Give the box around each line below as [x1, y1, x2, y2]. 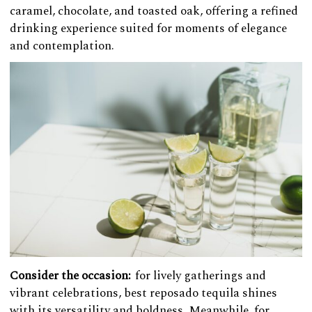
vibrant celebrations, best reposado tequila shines [10, 283, 277, 302]
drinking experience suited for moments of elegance [10, 19, 287, 38]
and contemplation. [10, 36, 114, 55]
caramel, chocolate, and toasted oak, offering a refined [10, 1, 298, 20]
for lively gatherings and [132, 266, 266, 285]
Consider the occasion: [10, 266, 131, 285]
